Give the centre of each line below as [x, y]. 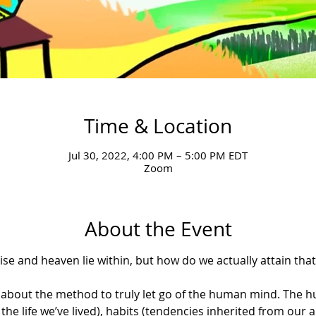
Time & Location [158, 126]
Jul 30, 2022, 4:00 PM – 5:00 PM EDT [158, 155]
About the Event [158, 229]
